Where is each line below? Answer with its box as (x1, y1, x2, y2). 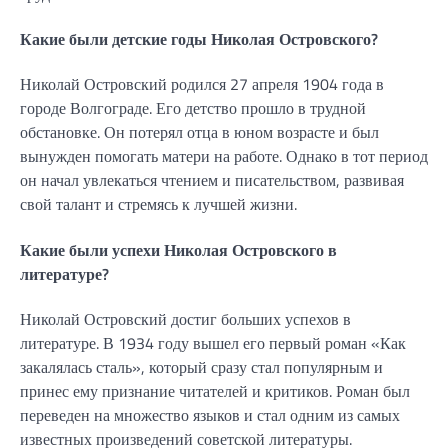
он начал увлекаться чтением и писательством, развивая (20, 168, 404, 193)
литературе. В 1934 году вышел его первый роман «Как (20, 330, 406, 355)
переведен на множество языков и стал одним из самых (20, 402, 400, 427)
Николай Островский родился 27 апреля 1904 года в (20, 72, 384, 97)
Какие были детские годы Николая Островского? (20, 27, 378, 52)
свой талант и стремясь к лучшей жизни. (20, 192, 297, 217)
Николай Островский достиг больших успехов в (20, 306, 351, 331)
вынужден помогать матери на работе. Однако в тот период (20, 144, 428, 169)
